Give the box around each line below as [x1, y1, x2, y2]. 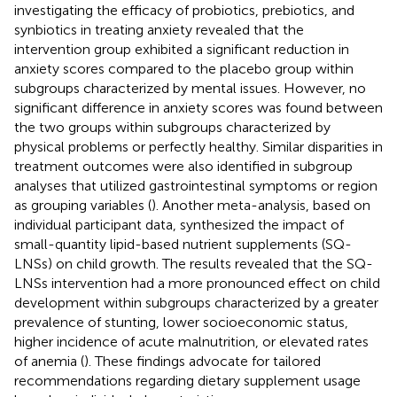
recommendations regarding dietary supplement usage [14, 371, 361, 389]
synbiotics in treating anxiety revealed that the [14, 20, 304, 38]
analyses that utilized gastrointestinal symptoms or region [14, 176, 378, 194]
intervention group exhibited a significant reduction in [14, 40, 349, 58]
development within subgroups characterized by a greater [14, 293, 378, 311]
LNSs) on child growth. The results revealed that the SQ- [14, 254, 373, 272]
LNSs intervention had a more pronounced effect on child [14, 274, 380, 292]
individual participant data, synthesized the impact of [14, 215, 344, 233]
